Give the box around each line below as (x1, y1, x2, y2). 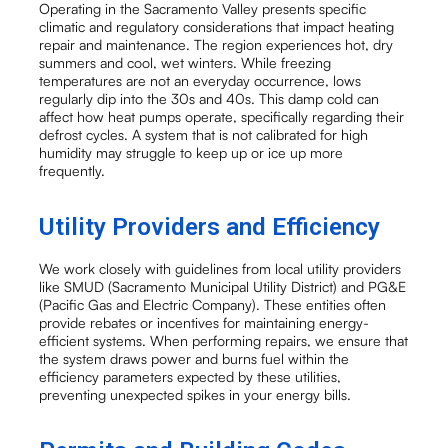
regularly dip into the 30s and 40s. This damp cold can (39, 89, 380, 107)
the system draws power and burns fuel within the (39, 350, 350, 368)
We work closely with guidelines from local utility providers (39, 260, 402, 278)
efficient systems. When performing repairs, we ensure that (39, 332, 409, 350)
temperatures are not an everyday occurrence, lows (39, 71, 362, 89)
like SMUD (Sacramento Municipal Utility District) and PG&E (39, 278, 407, 296)
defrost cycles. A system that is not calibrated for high (39, 125, 369, 143)
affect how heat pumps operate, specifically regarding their (39, 107, 405, 125)
